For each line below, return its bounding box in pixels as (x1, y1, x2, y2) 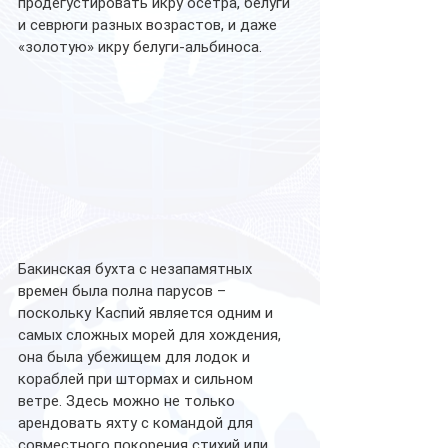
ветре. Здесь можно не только (18, 392, 239, 411)
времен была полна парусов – (18, 282, 230, 301)
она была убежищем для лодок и (18, 348, 254, 367)
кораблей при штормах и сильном (18, 370, 257, 389)
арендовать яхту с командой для (18, 414, 257, 433)
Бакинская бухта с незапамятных (18, 260, 256, 279)
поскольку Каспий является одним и (18, 304, 277, 323)
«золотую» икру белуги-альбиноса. (18, 37, 270, 56)
